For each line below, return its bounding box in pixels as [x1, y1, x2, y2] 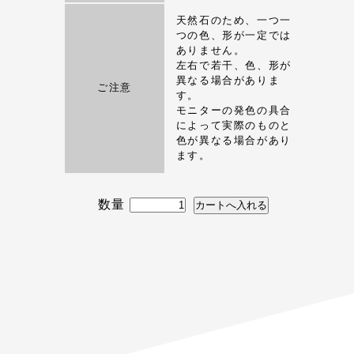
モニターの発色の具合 [175, 105, 292, 117]
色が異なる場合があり [175, 135, 292, 147]
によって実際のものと [175, 120, 292, 132]
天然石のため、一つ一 [175, 15, 292, 27]
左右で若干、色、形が [175, 60, 292, 72]
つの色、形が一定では [175, 30, 292, 42]
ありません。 [175, 45, 246, 57]
